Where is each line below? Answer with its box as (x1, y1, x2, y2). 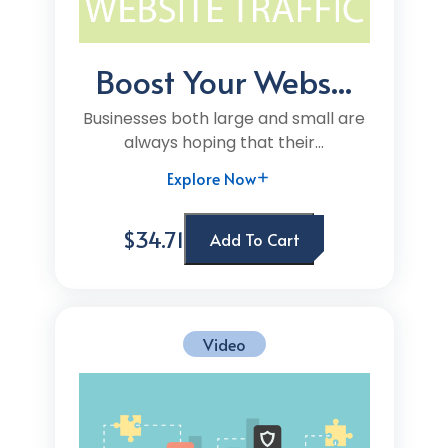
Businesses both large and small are (83, 107, 365, 130)
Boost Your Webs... (96, 59, 352, 103)
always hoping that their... (124, 131, 324, 154)
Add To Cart (209, 228, 300, 250)
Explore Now (167, 167, 256, 189)
